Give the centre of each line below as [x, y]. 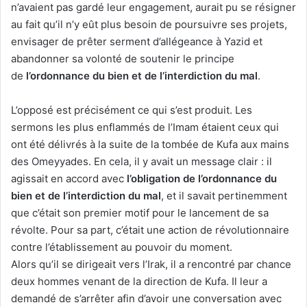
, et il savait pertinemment [224, 196]
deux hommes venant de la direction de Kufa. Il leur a [139, 282]
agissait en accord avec [69, 179]
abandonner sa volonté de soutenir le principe [123, 59]
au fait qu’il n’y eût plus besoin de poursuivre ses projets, [149, 25]
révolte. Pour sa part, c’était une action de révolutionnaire [150, 230]
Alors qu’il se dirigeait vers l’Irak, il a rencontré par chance [151, 265]
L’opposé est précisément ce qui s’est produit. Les [132, 110]
